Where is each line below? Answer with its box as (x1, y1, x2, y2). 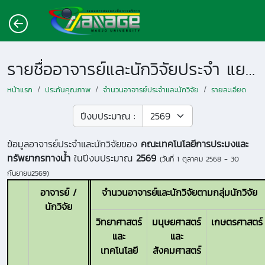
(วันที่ (160, 153, 177, 164)
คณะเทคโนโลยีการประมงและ (141, 137, 248, 151)
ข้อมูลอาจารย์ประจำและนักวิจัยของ (7, 137, 141, 151)
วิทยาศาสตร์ (96, 215, 142, 229)
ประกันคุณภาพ (45, 84, 91, 95)
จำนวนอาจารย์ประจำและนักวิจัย (103, 84, 199, 95)
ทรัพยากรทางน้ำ (7, 151, 70, 165)
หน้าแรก (7, 84, 33, 95)
